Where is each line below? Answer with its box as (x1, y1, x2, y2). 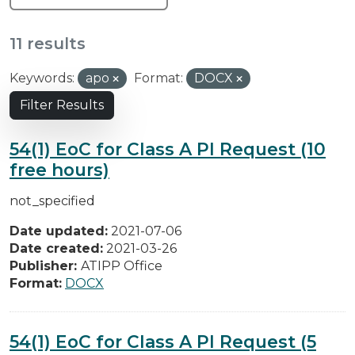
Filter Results (20, 97, 104, 113)
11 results (10, 33, 86, 53)
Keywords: (10, 70, 74, 86)
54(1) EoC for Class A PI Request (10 (10, 138, 326, 159)
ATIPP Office (81, 258, 162, 273)
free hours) (10, 158, 109, 180)
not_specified (10, 193, 95, 208)
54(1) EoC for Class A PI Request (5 (10, 330, 316, 352)
